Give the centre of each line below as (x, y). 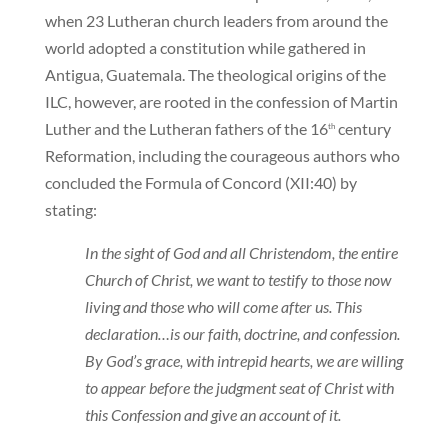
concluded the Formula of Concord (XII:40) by (200, 183)
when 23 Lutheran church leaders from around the (216, 21)
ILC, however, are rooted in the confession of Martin (221, 102)
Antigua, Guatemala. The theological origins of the (215, 75)
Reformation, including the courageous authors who (222, 156)
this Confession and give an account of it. (212, 415)
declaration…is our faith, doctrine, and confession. (242, 334)
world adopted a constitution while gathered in (205, 48)
